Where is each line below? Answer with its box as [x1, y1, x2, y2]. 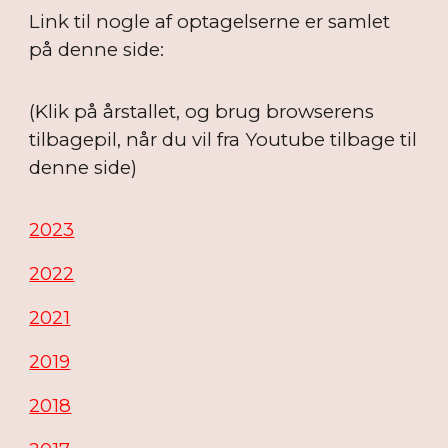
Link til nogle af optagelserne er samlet [29, 10, 391, 33]
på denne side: [29, 38, 165, 61]
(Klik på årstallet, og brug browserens [29, 100, 375, 123]
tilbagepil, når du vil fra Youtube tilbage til [29, 128, 418, 151]
